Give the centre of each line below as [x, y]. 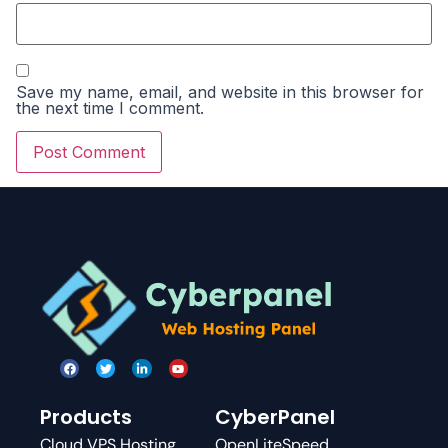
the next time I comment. [110, 108]
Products [86, 416]
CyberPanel [274, 416]
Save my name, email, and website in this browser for [220, 92]
